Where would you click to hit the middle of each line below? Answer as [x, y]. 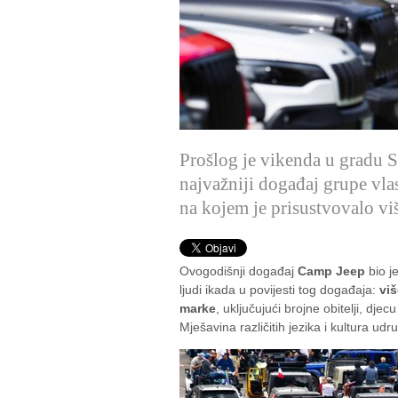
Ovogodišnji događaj [239, 271]
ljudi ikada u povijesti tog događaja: [279, 290]
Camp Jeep [331, 271]
